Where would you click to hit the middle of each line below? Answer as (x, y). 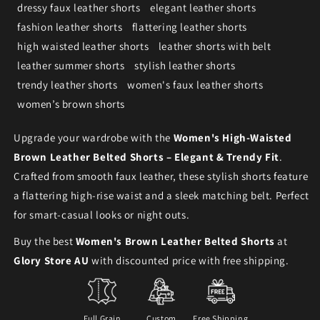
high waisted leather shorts (83, 46)
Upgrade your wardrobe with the (94, 138)
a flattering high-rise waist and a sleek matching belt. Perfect (161, 196)
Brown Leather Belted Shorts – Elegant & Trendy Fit (147, 157)
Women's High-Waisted (232, 138)
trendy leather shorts (67, 85)
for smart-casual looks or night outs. (102, 215)
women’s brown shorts (71, 104)
